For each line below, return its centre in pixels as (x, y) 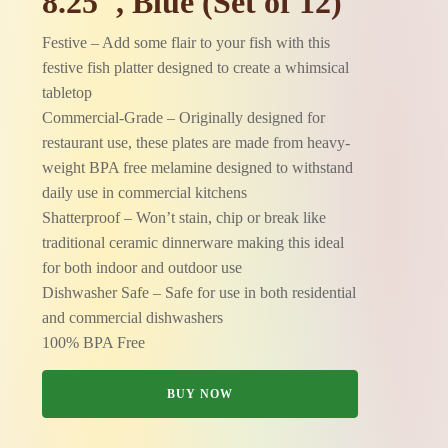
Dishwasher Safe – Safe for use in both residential (199, 292)
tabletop (67, 92)
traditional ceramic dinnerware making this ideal (193, 242)
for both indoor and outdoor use (142, 267)
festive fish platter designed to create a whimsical (196, 67)
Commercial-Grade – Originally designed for (184, 117)
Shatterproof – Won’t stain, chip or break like (184, 217)
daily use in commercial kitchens (145, 192)
